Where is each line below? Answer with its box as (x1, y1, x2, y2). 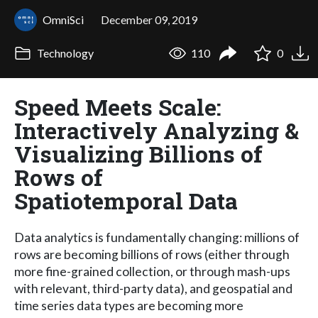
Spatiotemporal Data (14, 185, 238, 216)
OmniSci (43, 12, 84, 26)
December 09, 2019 (101, 12, 197, 26)
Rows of (14, 161, 103, 192)
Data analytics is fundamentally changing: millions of (14, 229, 300, 245)
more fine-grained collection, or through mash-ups (14, 263, 290, 279)
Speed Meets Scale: (14, 91, 221, 122)
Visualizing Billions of (14, 138, 263, 169)
